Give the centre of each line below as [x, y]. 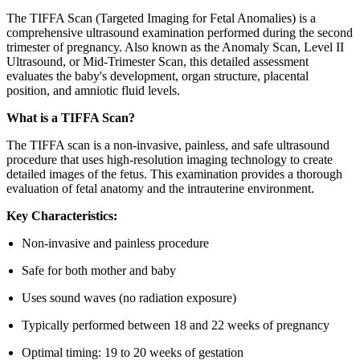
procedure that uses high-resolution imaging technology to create [170, 159]
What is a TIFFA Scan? [71, 117]
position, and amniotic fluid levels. [93, 90]
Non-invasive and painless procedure [116, 243]
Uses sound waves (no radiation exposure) [129, 297]
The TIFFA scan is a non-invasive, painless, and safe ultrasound [168, 145]
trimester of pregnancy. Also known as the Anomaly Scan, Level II [175, 47]
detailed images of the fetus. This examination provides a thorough [174, 174]
